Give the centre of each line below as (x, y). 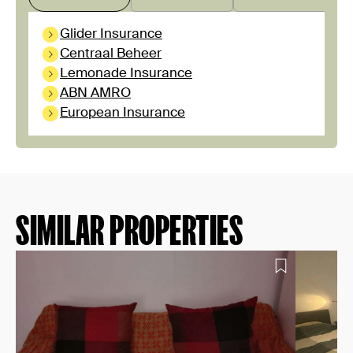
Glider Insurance (111, 34)
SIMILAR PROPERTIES (129, 230)
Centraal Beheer (111, 54)
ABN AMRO (95, 93)
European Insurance (123, 113)
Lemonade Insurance (126, 74)
